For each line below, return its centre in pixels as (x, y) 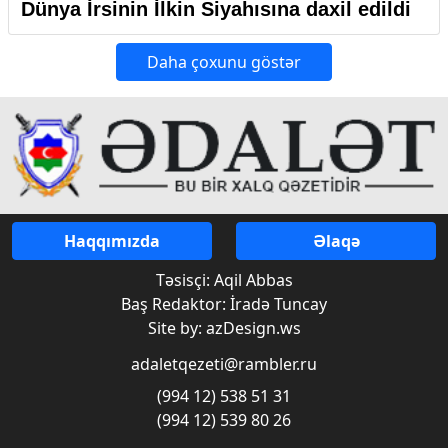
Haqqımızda (112, 241)
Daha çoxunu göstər (224, 61)
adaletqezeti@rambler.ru (224, 364)
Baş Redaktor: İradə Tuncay (224, 304)
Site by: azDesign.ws (224, 328)
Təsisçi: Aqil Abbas (224, 280)
